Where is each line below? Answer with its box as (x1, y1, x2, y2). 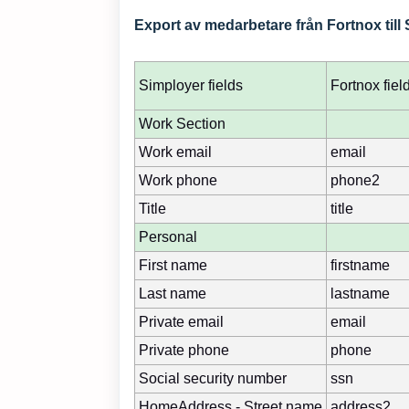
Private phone (139, 341, 229, 358)
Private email (139, 313, 224, 330)
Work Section (139, 115, 225, 131)
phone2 (330, 172, 380, 188)
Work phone (139, 172, 217, 188)
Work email (139, 143, 212, 160)
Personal (139, 228, 197, 245)
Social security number (139, 370, 287, 386)
